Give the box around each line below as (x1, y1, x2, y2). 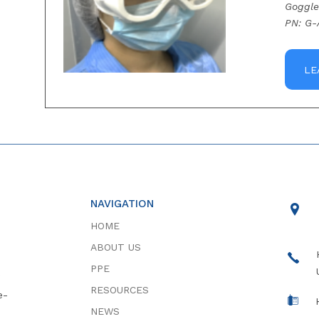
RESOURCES (90, 284, 149, 296)
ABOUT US (90, 241, 141, 253)
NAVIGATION (90, 197, 154, 210)
